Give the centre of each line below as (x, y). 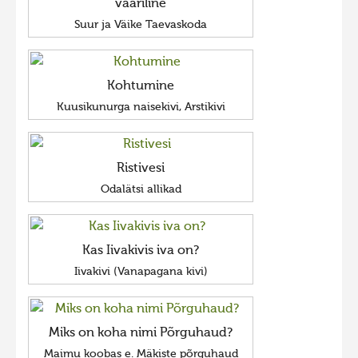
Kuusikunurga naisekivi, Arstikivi (141, 107)
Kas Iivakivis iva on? (141, 251)
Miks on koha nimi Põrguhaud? (141, 333)
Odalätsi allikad (141, 189)
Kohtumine (141, 86)
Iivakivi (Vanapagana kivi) (141, 272)
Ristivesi (141, 169)
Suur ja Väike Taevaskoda (141, 25)
